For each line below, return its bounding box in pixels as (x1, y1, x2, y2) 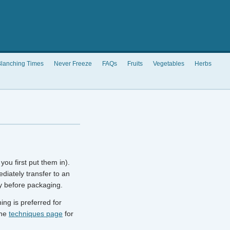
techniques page (9, 209, 63, 218)
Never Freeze (53, 60, 92, 67)
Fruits (127, 60, 143, 67)
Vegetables (152, 60, 184, 67)
